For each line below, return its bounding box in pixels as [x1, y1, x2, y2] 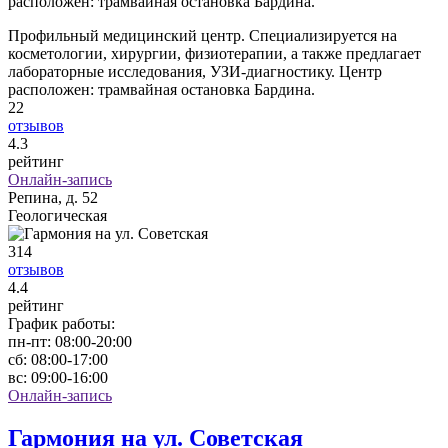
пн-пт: [8, 333, 51, 351]
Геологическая [8, 207, 107, 225]
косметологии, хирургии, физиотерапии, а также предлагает [8, 45, 421, 63]
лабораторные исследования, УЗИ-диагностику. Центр [8, 63, 382, 81]
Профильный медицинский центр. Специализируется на [8, 27, 397, 45]
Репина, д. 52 [8, 189, 98, 207]
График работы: [8, 315, 115, 333]
